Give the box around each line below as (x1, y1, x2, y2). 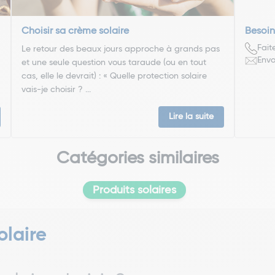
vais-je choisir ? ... (21, 85, 91, 94)
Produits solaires (93, 184, 176, 196)
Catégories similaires (56, 149, 219, 167)
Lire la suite (168, 112, 214, 121)
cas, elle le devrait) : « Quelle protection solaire (21, 71, 207, 80)
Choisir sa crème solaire (21, 26, 130, 36)
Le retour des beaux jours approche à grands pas (21, 44, 220, 53)
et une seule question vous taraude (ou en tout (21, 58, 207, 67)
